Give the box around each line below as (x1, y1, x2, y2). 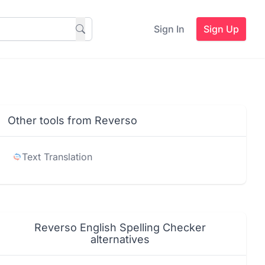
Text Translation (22, 151, 93, 163)
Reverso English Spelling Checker (34, 221, 206, 234)
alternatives (90, 233, 150, 245)
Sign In (154, 23, 185, 35)
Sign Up (203, 23, 239, 35)
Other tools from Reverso (8, 114, 138, 127)
